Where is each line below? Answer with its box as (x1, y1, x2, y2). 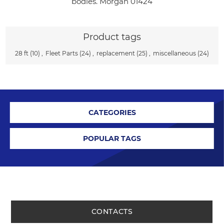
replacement (96, 49, 135, 57)
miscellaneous (153, 49, 196, 57)
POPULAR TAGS (83, 133, 141, 143)
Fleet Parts (45, 49, 78, 57)
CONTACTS (91, 206, 133, 216)
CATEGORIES (88, 107, 136, 117)
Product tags (83, 31, 141, 42)
